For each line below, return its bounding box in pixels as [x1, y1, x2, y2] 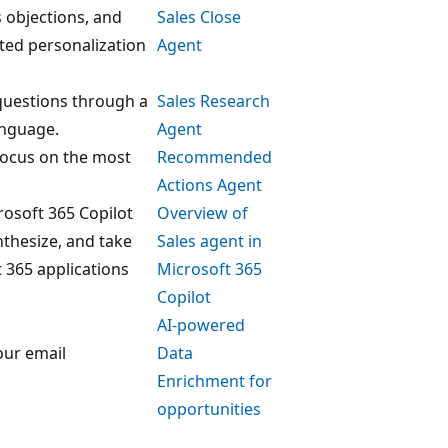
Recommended [157, 146, 272, 169]
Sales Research [157, 90, 270, 113]
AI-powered [157, 314, 245, 337]
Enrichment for [157, 370, 272, 393]
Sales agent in [157, 230, 262, 253]
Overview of [157, 202, 248, 225]
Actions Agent [157, 174, 262, 197]
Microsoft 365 [157, 258, 262, 281]
